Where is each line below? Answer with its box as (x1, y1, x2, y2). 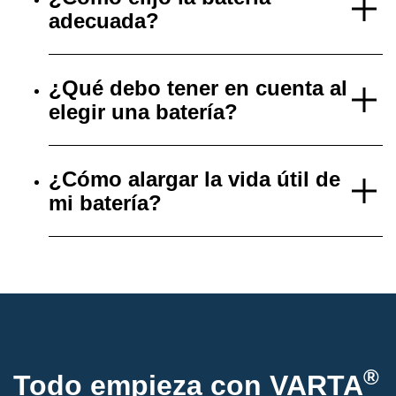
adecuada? (49, 8, 159, 33)
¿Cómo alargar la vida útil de (49, 166, 340, 191)
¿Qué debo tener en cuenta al (49, 75, 347, 100)
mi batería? (49, 190, 162, 215)
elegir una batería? (49, 99, 238, 124)
